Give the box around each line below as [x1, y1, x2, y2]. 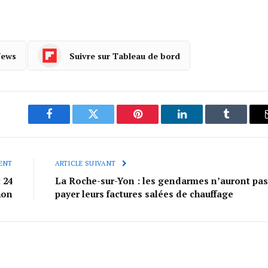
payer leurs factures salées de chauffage [54, 188, 233, 200]
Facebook [48, 117, 90, 129]
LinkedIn [181, 117, 221, 129]
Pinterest [136, 117, 175, 129]
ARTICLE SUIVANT [54, 159, 118, 168]
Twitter [92, 117, 124, 129]
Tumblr [225, 117, 257, 129]
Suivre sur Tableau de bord [69, 50, 180, 62]
